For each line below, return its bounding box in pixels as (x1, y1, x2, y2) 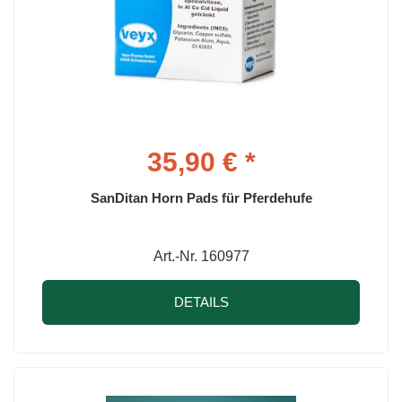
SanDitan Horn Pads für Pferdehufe (90, 189, 312, 205)
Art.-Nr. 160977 (153, 248, 249, 264)
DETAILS (173, 293, 229, 310)
